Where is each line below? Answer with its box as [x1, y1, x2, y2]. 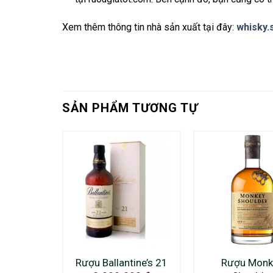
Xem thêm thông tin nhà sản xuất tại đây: [62, 21, 236, 33]
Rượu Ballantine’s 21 [75, 256, 168, 269]
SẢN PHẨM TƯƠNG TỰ [62, 100, 198, 115]
